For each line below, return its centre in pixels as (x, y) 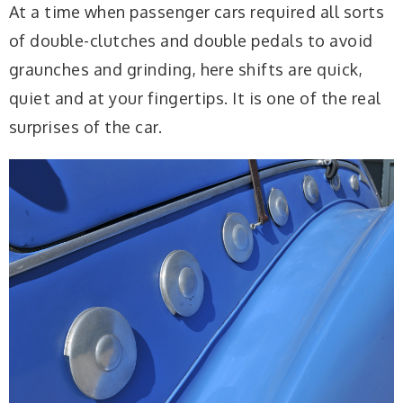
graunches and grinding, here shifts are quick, (186, 69)
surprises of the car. (86, 126)
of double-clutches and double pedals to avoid (191, 40)
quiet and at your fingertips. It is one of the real (195, 98)
